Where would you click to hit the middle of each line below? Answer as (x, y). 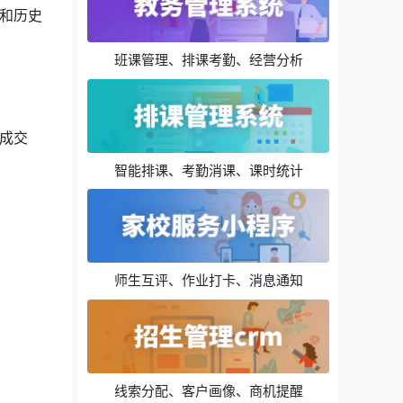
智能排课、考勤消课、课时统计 (208, 170)
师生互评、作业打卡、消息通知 (208, 280)
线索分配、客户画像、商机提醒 (208, 390)
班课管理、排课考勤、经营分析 (208, 60)
